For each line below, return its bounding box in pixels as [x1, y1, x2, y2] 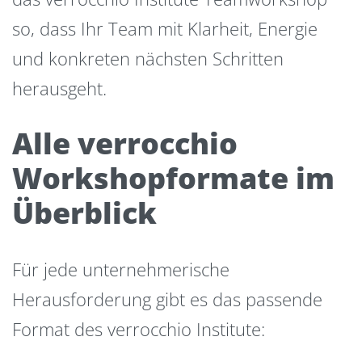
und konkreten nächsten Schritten [12, 46, 284, 71]
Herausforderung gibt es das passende [12, 287, 322, 312]
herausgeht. [12, 76, 107, 101]
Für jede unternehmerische [12, 257, 229, 282]
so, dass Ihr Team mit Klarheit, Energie [12, 16, 318, 41]
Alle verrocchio [12, 123, 238, 163]
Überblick [12, 192, 157, 233]
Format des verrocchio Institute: [12, 317, 265, 342]
